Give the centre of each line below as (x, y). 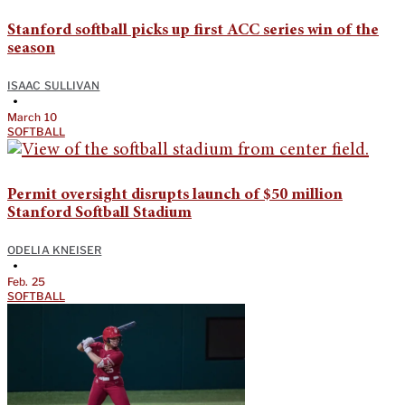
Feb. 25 (26, 281)
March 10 (32, 117)
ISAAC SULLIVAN (54, 85)
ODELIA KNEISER (55, 250)
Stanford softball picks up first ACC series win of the (193, 30)
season (31, 48)
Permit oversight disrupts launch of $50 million (175, 195)
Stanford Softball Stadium (99, 213)
